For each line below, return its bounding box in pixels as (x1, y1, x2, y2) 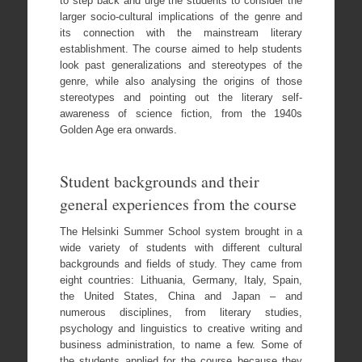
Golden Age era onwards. (59, 124, 177, 137)
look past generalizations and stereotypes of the (59, 59, 303, 72)
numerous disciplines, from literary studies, (59, 306, 303, 319)
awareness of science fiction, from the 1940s (59, 107, 303, 120)
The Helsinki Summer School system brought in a (59, 225, 303, 238)
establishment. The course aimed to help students (59, 43, 303, 56)
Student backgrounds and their (59, 170, 259, 193)
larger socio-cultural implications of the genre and (59, 11, 303, 23)
